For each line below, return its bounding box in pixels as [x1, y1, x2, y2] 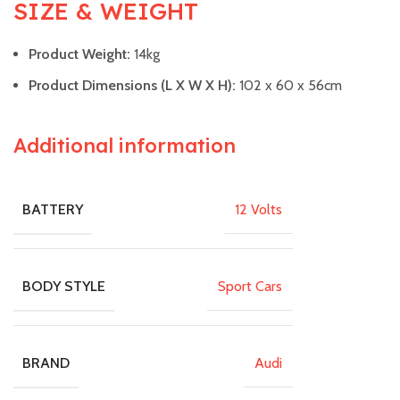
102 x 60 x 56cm [239, 77, 342, 95]
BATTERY [22, 201, 83, 219]
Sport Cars [218, 278, 282, 296]
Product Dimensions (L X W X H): [29, 77, 239, 95]
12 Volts [235, 201, 282, 219]
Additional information [13, 133, 236, 159]
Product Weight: [29, 46, 134, 63]
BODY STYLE [22, 278, 105, 296]
